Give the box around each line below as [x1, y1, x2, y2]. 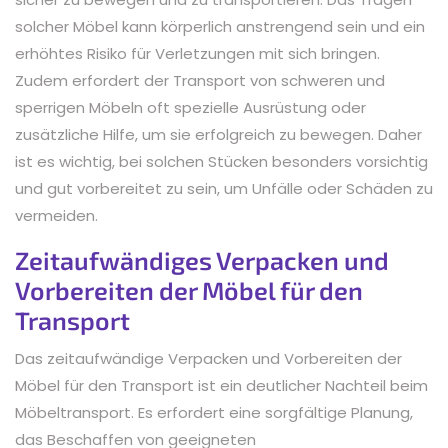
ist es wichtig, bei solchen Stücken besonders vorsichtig [15, 150, 428, 172]
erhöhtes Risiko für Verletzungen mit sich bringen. [15, 42, 380, 64]
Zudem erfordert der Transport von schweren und [15, 69, 385, 91]
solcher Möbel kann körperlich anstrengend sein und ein [15, 15, 425, 37]
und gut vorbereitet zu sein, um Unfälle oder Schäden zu [15, 177, 433, 199]
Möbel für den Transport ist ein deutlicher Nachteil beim [15, 374, 428, 396]
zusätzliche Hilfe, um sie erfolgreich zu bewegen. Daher [15, 123, 422, 145]
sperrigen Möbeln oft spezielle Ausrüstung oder [15, 96, 366, 118]
